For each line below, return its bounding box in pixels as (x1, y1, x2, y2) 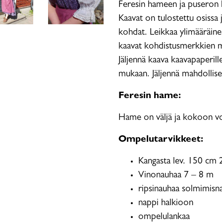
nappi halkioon (138, 199, 193, 208)
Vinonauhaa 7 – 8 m (138, 171, 214, 180)
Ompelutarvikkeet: (118, 135, 203, 145)
